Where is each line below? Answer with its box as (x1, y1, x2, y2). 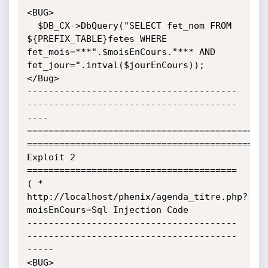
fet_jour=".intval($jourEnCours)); (26, 60, 205, 71)
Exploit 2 (26, 152, 75, 163)
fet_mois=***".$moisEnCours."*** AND (26, 47, 215, 57)
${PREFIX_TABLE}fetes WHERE (26, 33, 167, 44)
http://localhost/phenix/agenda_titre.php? (26, 191, 248, 202)
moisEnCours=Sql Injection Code (26, 205, 188, 215)
